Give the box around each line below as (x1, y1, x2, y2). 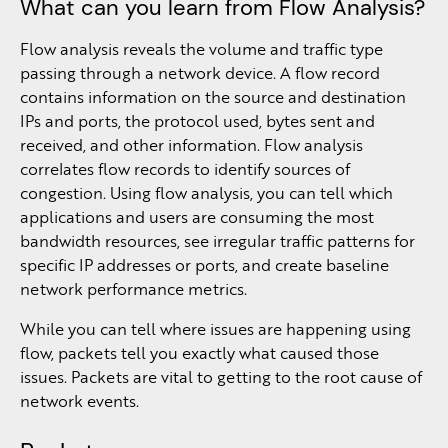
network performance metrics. (20, 277, 247, 300)
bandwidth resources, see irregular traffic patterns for (20, 229, 415, 252)
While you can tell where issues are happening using (20, 317, 411, 340)
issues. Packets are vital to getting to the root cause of (20, 365, 422, 388)
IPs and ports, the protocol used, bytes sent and (20, 109, 375, 132)
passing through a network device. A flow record (20, 61, 380, 84)
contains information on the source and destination (20, 85, 406, 108)
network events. (20, 389, 139, 412)
